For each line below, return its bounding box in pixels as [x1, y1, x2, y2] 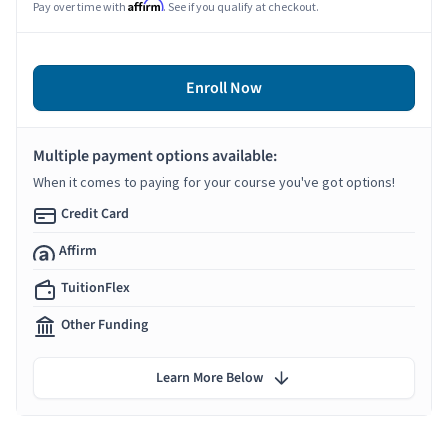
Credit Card [61, 203, 129, 224]
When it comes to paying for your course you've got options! [33, 172, 395, 191]
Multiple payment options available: [33, 144, 277, 167]
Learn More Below [156, 367, 263, 388]
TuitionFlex [61, 277, 130, 298]
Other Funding [61, 314, 148, 335]
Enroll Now [186, 76, 262, 99]
